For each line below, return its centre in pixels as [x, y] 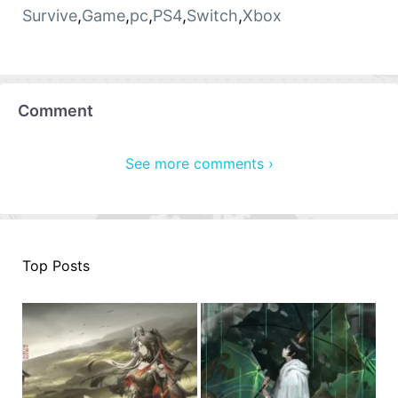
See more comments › [199, 164]
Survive [50, 15]
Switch [212, 15]
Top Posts [56, 266]
